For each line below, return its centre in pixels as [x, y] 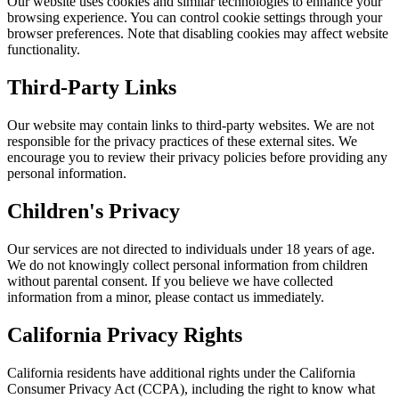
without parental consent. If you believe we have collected [170, 281]
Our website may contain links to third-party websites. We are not [191, 125]
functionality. [44, 50]
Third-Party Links [92, 87]
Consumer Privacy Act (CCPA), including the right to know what [191, 388]
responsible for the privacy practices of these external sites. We [182, 141]
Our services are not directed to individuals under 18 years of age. [191, 248]
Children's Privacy [94, 211]
